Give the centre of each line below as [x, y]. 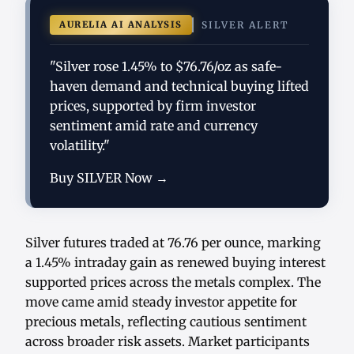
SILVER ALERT [245, 25]
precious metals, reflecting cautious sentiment [166, 322]
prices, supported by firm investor [153, 106]
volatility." [80, 146]
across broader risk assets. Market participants [168, 342]
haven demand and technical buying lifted [179, 87]
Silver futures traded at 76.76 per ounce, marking [173, 243]
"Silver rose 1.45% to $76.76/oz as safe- [166, 67]
